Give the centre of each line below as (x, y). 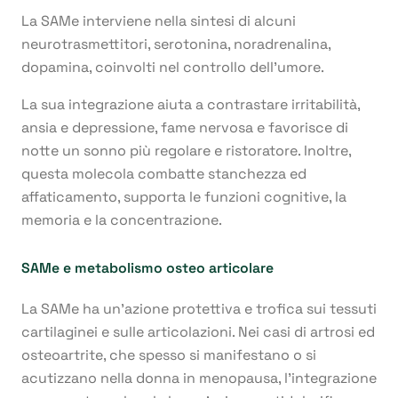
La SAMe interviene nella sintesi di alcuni (159, 21)
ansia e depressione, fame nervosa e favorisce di (185, 128)
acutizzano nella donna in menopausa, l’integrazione (199, 378)
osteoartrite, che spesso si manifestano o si (169, 355)
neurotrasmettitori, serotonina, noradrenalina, (176, 44)
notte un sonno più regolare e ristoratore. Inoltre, (186, 151)
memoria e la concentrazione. (122, 220)
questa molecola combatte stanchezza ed (164, 174)
